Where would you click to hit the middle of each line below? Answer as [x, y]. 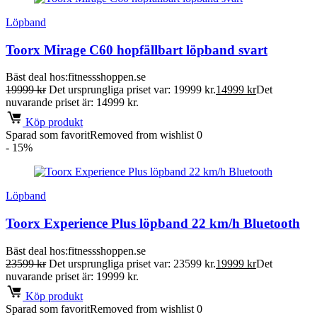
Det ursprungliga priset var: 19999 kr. [132, 90]
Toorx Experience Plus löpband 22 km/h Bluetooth [153, 224]
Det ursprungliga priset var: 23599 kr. [132, 263]
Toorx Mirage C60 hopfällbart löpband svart [137, 50]
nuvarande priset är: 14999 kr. [72, 103]
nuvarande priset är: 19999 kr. [72, 276]
